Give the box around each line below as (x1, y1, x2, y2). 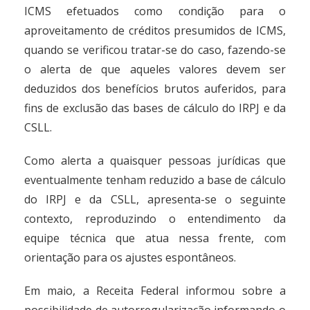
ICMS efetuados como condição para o (24, 3, 286, 19)
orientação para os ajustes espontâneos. (24, 250, 237, 265)
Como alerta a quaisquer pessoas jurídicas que (24, 153, 286, 168)
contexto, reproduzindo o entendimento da (24, 211, 286, 226)
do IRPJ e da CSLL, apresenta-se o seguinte (24, 192, 286, 207)
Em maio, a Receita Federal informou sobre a (24, 283, 286, 298)
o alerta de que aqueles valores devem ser (24, 62, 286, 77)
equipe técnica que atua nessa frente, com (24, 230, 286, 246)
